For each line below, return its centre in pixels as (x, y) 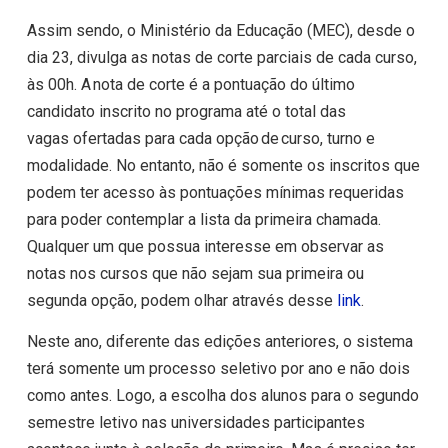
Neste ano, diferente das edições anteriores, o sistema (219, 342)
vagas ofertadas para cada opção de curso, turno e (200, 138)
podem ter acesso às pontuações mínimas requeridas (215, 192)
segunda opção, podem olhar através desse (181, 300)
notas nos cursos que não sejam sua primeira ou (195, 273)
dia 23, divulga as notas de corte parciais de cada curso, (221, 57)
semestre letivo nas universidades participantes (195, 423)
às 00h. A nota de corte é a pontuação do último (190, 84)
